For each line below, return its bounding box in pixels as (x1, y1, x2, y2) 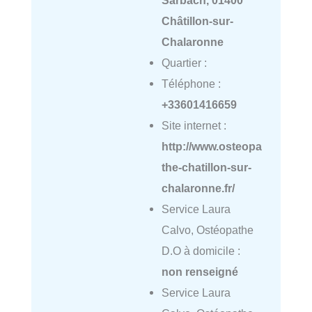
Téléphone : (161, 77, 221, 91)
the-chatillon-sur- (161, 161, 251, 174)
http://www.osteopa (161, 140, 262, 153)
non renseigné (161, 265, 238, 279)
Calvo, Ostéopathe (161, 224, 253, 237)
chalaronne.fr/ (161, 182, 235, 195)
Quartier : (161, 56, 207, 70)
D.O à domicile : (161, 244, 240, 258)
